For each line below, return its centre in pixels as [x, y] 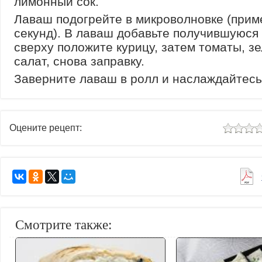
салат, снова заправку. [79, 61]
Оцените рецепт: [46, 127]
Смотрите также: [63, 224]
